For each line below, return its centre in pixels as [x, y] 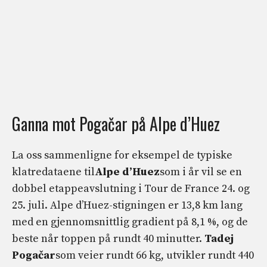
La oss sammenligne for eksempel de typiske [122, 156]
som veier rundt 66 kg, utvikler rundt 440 [155, 256]
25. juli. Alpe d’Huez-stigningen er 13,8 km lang [127, 206]
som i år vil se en [201, 172]
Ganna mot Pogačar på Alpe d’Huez [116, 124]
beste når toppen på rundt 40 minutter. [108, 239]
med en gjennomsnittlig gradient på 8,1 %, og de [130, 222]
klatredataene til [53, 172]
